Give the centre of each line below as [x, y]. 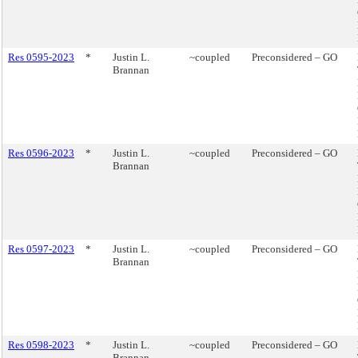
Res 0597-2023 [41, 249]
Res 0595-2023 [41, 57]
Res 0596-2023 [41, 153]
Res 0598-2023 [41, 345]
